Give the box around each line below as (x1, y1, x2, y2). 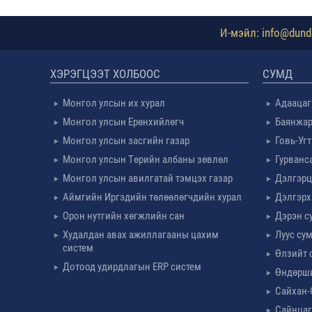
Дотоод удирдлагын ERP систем (63, 260, 201, 273)
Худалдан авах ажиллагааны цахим (63, 228, 219, 241)
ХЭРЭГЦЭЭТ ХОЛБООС (50, 67, 160, 81)
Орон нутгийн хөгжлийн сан (63, 210, 185, 222)
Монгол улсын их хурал (63, 97, 165, 109)
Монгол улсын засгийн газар (63, 134, 189, 147)
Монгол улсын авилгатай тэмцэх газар (63, 172, 233, 185)
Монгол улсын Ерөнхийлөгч (63, 116, 184, 128)
